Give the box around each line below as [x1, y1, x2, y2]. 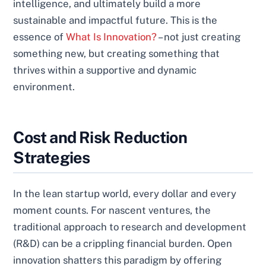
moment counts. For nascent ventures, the [13, 204, 211, 216]
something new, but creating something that [13, 47, 220, 59]
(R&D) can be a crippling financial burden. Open [13, 237, 233, 249]
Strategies [13, 147, 90, 167]
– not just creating [157, 30, 241, 43]
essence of [13, 30, 66, 43]
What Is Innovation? [66, 30, 157, 43]
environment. [13, 80, 75, 93]
